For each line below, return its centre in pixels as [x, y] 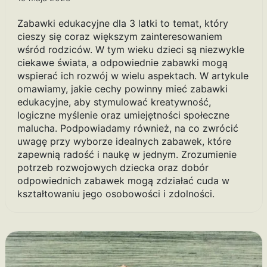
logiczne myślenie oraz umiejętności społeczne [123, 115]
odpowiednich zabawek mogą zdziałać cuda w [123, 180]
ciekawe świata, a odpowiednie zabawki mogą [122, 62]
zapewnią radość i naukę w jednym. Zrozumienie [127, 154]
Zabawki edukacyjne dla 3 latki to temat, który [122, 23]
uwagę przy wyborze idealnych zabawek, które [124, 141]
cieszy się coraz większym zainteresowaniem [119, 36]
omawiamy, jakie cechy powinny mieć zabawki [122, 89]
